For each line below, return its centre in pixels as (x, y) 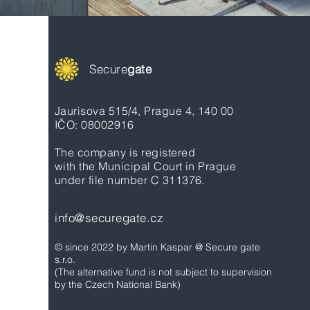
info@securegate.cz (109, 218)
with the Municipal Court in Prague (147, 166)
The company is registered (127, 152)
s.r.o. (66, 259)
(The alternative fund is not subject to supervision (165, 272)
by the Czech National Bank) (118, 284)
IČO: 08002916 (94, 125)
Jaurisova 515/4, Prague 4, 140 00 (144, 111)
